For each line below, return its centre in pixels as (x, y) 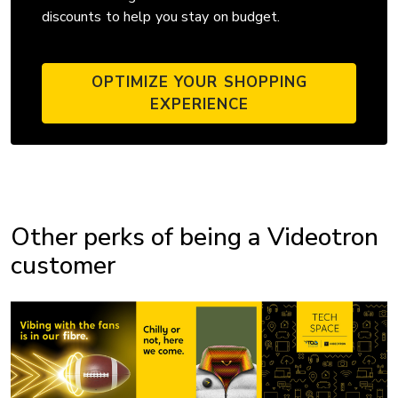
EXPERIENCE (199, 104)
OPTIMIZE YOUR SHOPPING (199, 82)
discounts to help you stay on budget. (161, 16)
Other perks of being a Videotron (195, 237)
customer (63, 265)
